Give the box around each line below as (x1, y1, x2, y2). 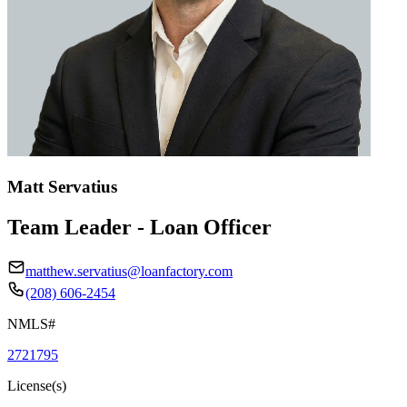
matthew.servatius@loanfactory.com (25, 263, 233, 279)
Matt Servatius (7, 176, 117, 196)
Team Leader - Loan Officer (7, 214, 272, 239)
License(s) (7, 377, 66, 393)
